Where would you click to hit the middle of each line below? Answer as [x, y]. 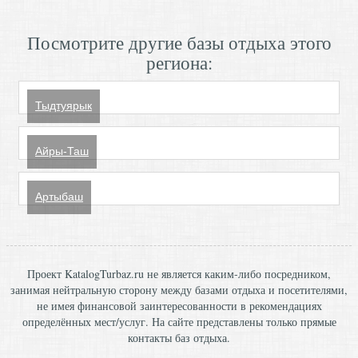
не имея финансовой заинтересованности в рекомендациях [179, 306]
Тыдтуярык [64, 105]
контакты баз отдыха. [179, 338]
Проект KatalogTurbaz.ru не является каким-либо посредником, [179, 274]
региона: [179, 62]
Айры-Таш [62, 151]
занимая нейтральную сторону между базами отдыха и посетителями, [179, 290]
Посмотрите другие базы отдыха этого [179, 42]
